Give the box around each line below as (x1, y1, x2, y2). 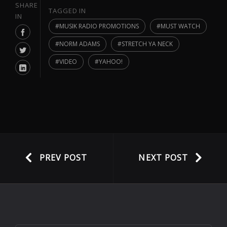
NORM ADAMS (59, 40, 100, 48)
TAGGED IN (49, 6, 87, 15)
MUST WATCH (160, 22, 200, 30)
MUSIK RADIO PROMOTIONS (59, 22, 139, 30)
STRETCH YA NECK (121, 40, 173, 48)
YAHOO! (98, 57, 123, 66)
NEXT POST (138, 152, 188, 164)
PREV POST (39, 152, 88, 164)
